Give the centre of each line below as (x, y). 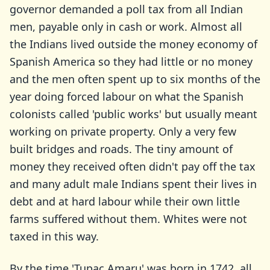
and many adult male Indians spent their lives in (133, 184)
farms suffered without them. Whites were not (128, 219)
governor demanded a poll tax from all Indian (126, 9)
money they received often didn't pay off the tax (133, 166)
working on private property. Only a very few (123, 131)
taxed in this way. (54, 236)
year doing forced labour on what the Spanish (127, 96)
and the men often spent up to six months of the (135, 79)
